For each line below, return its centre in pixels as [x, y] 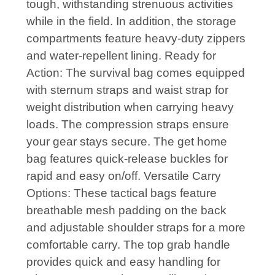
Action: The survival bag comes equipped [136, 72]
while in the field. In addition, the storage [131, 21]
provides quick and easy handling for [123, 261]
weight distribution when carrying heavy [130, 107]
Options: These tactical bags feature [122, 193]
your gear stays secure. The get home [127, 141]
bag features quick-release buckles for [127, 158]
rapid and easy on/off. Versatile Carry [124, 176]
